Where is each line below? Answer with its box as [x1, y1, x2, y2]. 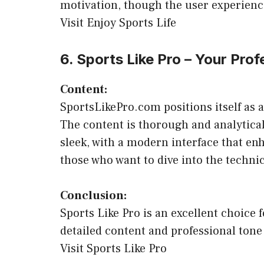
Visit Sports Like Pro [60, 241, 167, 256]
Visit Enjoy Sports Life [60, 15, 176, 31]
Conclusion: [60, 188, 127, 203]
